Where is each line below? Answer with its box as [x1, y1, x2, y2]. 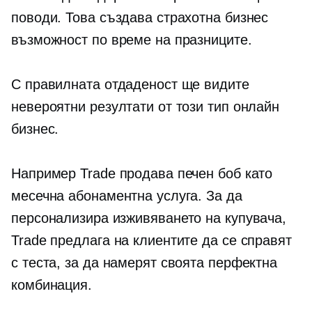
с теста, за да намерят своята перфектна [11, 255, 278, 271]
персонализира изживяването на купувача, [11, 210, 287, 226]
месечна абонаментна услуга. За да [11, 188, 242, 204]
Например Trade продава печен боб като [11, 166, 273, 182]
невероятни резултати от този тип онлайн [11, 99, 280, 115]
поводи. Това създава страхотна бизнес [11, 10, 269, 26]
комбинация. [11, 277, 92, 293]
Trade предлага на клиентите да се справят [11, 233, 292, 249]
